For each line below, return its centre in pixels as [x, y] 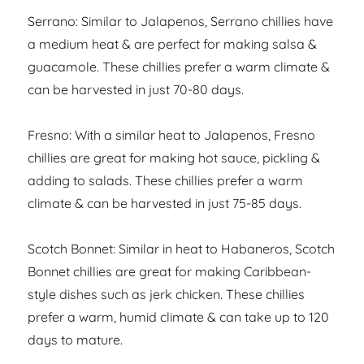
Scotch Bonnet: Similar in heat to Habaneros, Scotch [182, 249]
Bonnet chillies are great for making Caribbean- [170, 272]
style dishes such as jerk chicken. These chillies [167, 295]
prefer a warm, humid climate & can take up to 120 [179, 317]
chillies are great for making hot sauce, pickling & [174, 158]
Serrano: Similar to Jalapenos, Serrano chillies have [181, 22]
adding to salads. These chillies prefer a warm [166, 181]
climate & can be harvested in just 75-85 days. [165, 204]
